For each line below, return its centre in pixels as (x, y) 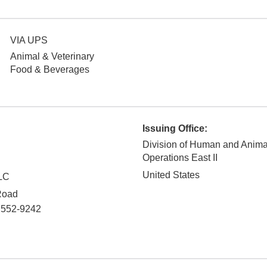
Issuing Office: (175, 129)
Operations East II (180, 158)
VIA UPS (29, 41)
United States (171, 175)
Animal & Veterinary (52, 57)
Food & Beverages (50, 70)
